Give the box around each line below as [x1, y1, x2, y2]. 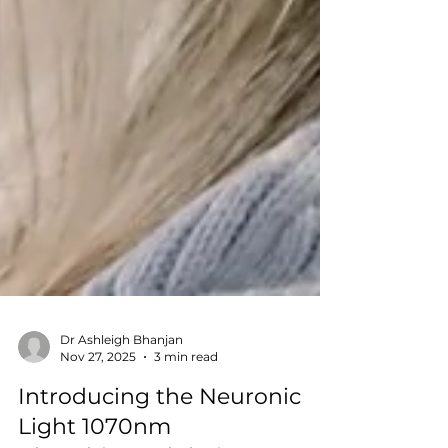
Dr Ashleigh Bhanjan [60, 372, 183, 387]
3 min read [154, 389, 218, 404]
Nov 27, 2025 [60, 389, 136, 404]
